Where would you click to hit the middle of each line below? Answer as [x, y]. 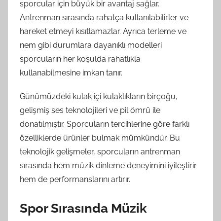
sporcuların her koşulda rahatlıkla [80, 59]
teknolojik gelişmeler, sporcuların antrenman [100, 152]
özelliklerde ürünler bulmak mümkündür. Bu [100, 138]
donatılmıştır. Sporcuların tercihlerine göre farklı [105, 124]
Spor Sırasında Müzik [83, 208]
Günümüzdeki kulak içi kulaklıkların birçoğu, [99, 96]
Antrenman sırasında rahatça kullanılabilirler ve [104, 18]
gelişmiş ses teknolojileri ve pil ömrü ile [90, 110]
